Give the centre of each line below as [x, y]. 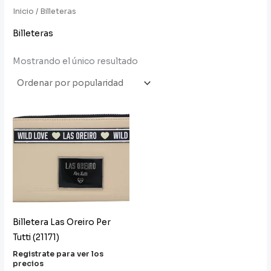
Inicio [24, 11]
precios [28, 263]
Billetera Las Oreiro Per [62, 223]
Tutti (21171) [36, 238]
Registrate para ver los [58, 254]
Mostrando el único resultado [76, 62]
